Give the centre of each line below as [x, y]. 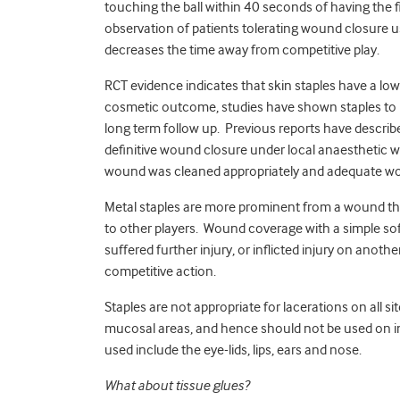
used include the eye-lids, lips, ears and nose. [233, 350]
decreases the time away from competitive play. [242, 50]
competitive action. [160, 271]
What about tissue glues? [177, 386]
